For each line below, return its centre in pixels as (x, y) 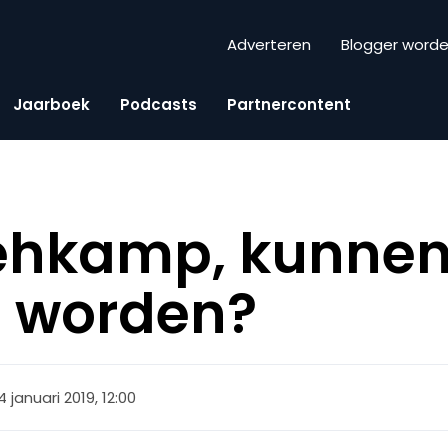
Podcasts (158, 104)
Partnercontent (289, 104)
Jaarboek (51, 104)
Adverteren (269, 45)
